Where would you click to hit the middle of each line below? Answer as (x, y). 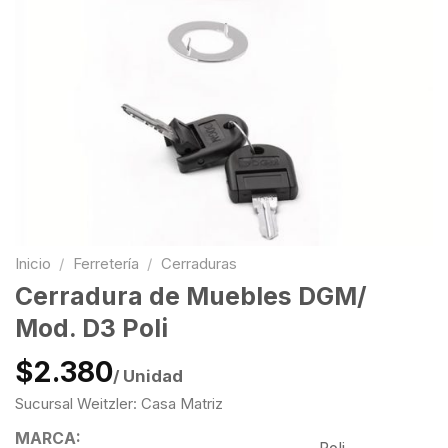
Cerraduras (198, 264)
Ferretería (105, 264)
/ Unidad (148, 375)
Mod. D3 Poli (91, 328)
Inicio (33, 264)
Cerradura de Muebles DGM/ (191, 296)
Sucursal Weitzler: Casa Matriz (119, 403)
